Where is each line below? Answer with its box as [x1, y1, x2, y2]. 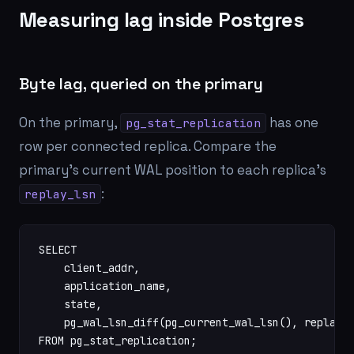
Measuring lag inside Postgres [19, 7, 304, 32]
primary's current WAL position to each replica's [19, 161, 326, 179]
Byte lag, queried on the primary [19, 73, 263, 94]
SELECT [39, 243, 77, 257]
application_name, [39, 279, 171, 293]
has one [266, 114, 318, 131]
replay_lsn [24, 186, 96, 201]
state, [39, 297, 102, 311]
